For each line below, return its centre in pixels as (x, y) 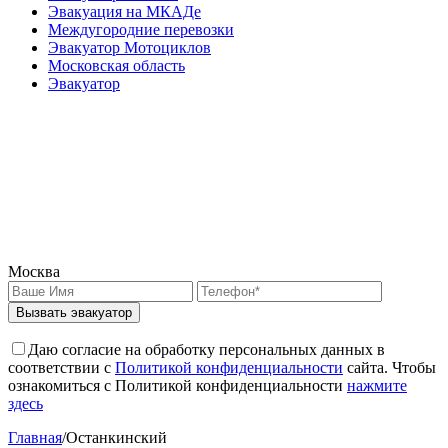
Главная (35, 437)
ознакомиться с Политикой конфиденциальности (177, 385)
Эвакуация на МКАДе (124, 11)
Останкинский (116, 437)
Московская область (116, 65)
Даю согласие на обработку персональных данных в (206, 349)
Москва (34, 271)
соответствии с (61, 367)
